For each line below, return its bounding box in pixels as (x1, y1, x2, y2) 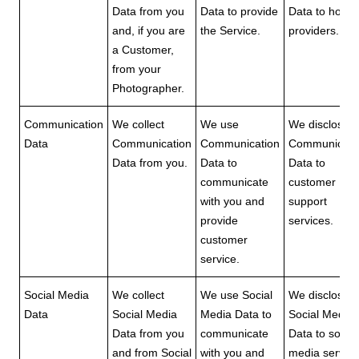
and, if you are (112, 24, 185, 37)
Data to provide (200, 5, 278, 18)
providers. (288, 24, 339, 37)
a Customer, (112, 43, 174, 56)
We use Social (200, 288, 272, 301)
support (288, 195, 327, 208)
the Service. (200, 24, 260, 37)
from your (112, 63, 161, 75)
